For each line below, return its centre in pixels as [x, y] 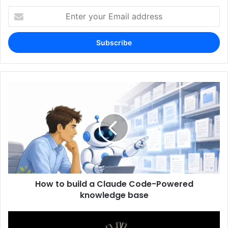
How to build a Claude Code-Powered [114, 184]
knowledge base [114, 195]
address [20, 42]
